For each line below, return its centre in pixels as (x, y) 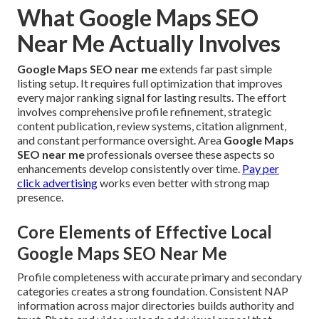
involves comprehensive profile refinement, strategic (145, 111)
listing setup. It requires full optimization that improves (150, 83)
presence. (40, 197)
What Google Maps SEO (138, 17)
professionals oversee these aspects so (180, 154)
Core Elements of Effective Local (145, 231)
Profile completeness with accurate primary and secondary (159, 276)
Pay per (261, 168)
